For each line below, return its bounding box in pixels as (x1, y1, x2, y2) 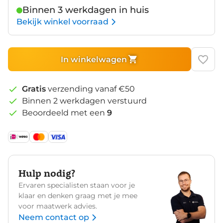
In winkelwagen (60, 54, 127, 64)
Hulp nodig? (18, 166, 75, 180)
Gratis (22, 84, 46, 94)
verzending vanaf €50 (48, 84, 135, 94)
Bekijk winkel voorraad (16, 17, 109, 27)
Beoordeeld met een (22, 108, 105, 118)
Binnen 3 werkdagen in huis (22, 4, 149, 16)
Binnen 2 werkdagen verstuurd (22, 96, 147, 106)
